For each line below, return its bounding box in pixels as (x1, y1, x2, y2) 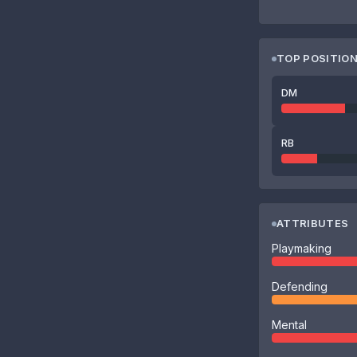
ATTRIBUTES (277, 217, 349, 229)
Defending (272, 280, 328, 293)
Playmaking (272, 241, 331, 255)
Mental (272, 318, 307, 331)
